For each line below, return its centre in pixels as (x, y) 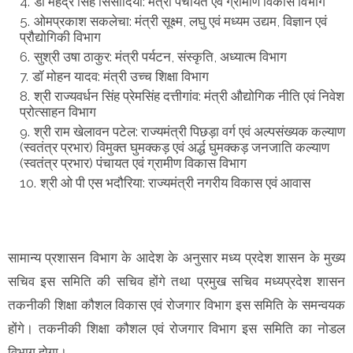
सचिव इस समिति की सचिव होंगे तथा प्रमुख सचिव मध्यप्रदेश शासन (176, 282)
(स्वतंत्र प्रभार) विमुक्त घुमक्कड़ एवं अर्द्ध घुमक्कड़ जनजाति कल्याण (175, 148)
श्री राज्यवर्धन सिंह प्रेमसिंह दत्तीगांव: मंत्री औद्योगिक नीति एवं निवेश (189, 97)
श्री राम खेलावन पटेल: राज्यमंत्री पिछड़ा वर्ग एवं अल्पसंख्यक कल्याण (190, 132)
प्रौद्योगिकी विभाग (62, 37)
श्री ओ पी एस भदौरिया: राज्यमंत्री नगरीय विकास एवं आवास (177, 183)
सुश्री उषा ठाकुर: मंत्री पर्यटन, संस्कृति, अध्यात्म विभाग (162, 57)
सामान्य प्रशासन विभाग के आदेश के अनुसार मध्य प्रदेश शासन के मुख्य (176, 258)
